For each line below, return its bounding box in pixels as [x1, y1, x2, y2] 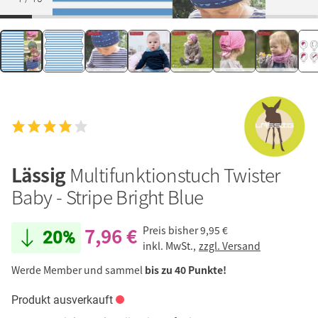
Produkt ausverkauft [11, 293, 113, 307]
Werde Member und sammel [11, 263, 145, 278]
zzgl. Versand [199, 238, 261, 253]
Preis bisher [143, 222, 198, 237]
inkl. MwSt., [143, 238, 198, 253]
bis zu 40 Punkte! [145, 263, 226, 278]
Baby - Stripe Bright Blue [11, 183, 204, 211]
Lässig [11, 161, 70, 189]
